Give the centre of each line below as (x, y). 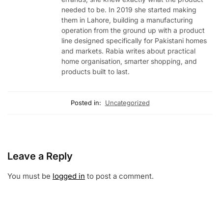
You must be (30, 176)
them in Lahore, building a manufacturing (127, 20)
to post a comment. (119, 176)
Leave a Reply (40, 156)
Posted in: (86, 102)
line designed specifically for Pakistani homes (134, 40)
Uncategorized (127, 102)
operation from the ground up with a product (133, 30)
